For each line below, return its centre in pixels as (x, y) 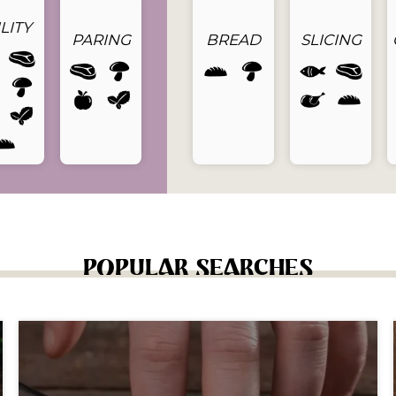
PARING (101, 39)
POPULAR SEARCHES (198, 267)
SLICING (331, 39)
